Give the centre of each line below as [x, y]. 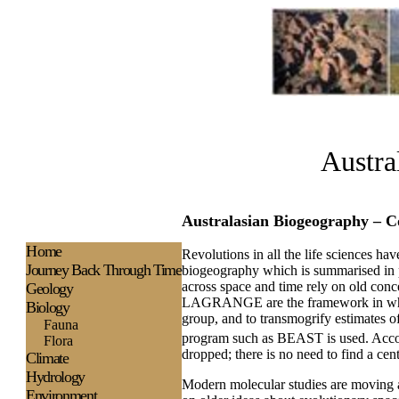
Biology [48, 307]
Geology [49, 289]
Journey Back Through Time [104, 270]
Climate [47, 358]
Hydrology [55, 377]
